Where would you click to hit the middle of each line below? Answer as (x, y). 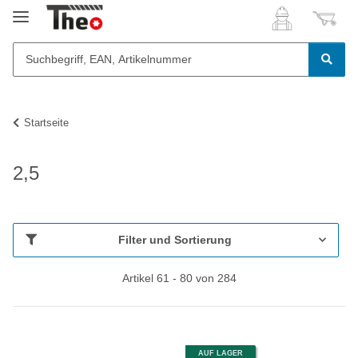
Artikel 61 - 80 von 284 (179, 278)
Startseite (46, 122)
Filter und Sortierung (175, 239)
